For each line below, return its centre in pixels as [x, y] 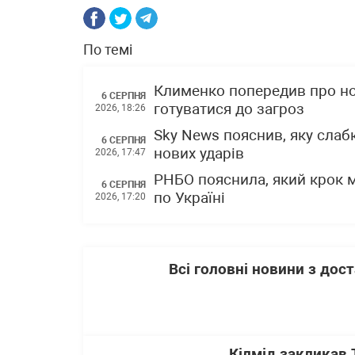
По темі [108, 50]
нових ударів [199, 154]
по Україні [189, 198]
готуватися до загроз [229, 109]
